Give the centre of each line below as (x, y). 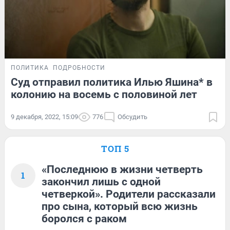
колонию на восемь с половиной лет (104, 94)
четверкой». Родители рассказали (129, 194)
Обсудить (132, 117)
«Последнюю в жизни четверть (122, 169)
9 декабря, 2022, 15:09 (44, 117)
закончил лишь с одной (101, 181)
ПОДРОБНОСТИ (79, 68)
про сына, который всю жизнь (120, 206)
